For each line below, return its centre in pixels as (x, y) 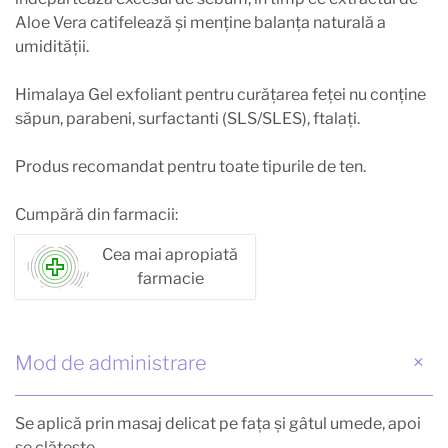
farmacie (170, 278)
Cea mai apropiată (170, 254)
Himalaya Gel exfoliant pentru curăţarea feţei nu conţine (220, 94)
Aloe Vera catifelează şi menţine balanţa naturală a (200, 22)
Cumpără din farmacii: (96, 214)
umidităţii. (52, 46)
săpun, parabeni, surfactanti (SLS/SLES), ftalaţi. (187, 118)
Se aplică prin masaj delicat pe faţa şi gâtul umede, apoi (218, 423)
